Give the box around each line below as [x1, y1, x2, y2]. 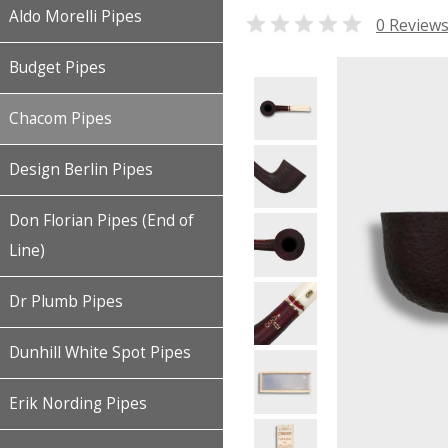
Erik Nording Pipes [9, 393, 147, 414]
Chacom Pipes [9, 108, 112, 129]
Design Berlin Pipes [9, 159, 153, 180]
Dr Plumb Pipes [9, 291, 123, 312]
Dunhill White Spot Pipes [9, 342, 191, 363]
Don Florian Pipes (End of [9, 210, 194, 231]
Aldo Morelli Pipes [9, 6, 142, 27]
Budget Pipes [9, 57, 106, 78]
